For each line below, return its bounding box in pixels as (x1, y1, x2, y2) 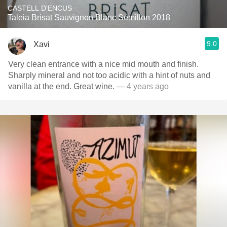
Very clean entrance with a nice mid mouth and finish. (8, 60, 199, 68)
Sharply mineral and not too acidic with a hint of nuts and (8, 71, 210, 80)
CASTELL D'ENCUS (8, 4, 72, 12)
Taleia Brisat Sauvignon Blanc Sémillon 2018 (8, 13, 170, 22)
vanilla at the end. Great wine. (8, 82, 117, 91)
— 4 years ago (117, 82, 169, 91)
